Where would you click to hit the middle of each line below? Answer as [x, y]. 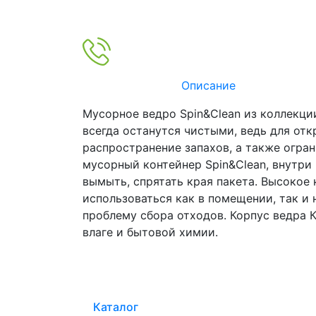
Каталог [116, 306]
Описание [208, 85]
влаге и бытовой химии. [150, 232]
